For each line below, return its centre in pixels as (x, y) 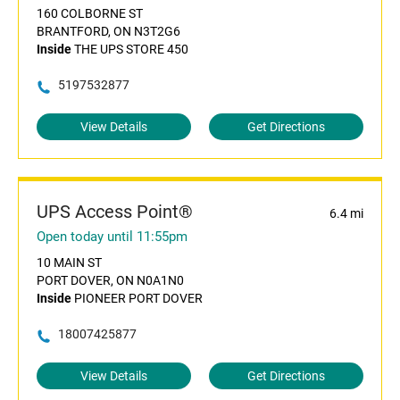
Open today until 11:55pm (112, 237)
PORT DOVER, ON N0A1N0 (110, 281)
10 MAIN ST (69, 263)
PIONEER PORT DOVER (137, 299)
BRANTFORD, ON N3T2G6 (108, 32)
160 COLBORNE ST (90, 14)
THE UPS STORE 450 (130, 50)
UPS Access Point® (115, 212)
